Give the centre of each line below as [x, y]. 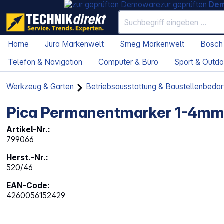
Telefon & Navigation [45, 62]
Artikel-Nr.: [29, 130]
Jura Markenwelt [74, 44]
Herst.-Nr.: [28, 158]
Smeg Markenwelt [152, 44]
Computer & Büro [128, 62]
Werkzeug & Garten [40, 87]
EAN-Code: [28, 186]
